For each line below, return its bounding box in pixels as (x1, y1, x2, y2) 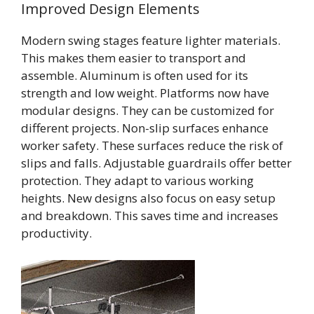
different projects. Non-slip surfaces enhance (21, 120, 268, 137)
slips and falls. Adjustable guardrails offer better (21, 155, 292, 172)
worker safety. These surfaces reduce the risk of (21, 137, 283, 154)
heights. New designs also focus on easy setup (21, 190, 275, 207)
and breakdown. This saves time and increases (21, 207, 278, 224)
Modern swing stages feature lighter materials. (21, 32, 280, 49)
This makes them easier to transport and (21, 50, 246, 67)
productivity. (21, 225, 92, 242)
